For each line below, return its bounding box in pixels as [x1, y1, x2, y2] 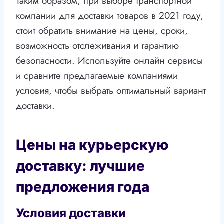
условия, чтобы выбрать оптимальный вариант [16, 84, 206, 98]
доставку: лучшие [16, 157, 145, 175]
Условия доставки [16, 206, 126, 221]
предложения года [16, 178, 149, 196]
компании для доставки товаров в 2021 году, [16, 9, 203, 23]
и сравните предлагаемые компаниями [16, 69, 178, 83]
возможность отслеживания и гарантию [16, 39, 179, 53]
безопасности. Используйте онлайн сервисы [16, 54, 203, 68]
